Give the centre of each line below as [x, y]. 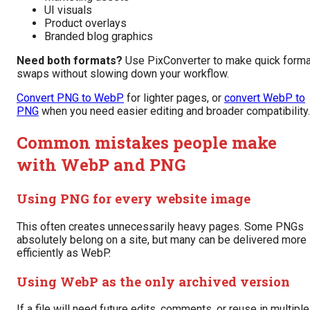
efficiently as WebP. [64, 253]
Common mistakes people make [147, 143]
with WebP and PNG [101, 165]
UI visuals [68, 10]
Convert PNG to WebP [70, 98]
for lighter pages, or [174, 98]
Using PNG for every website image [134, 199]
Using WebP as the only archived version [153, 281]
